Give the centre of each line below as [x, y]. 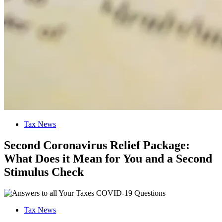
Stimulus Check [44, 172]
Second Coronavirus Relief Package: [97, 145]
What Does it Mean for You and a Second [108, 159]
